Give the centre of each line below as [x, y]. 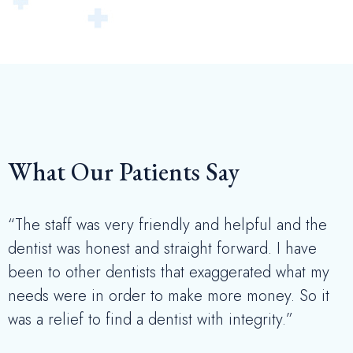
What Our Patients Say [124, 172]
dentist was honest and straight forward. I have [162, 249]
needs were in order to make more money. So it [169, 296]
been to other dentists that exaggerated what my [169, 273]
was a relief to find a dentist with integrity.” [150, 320]
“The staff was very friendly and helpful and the [167, 225]
